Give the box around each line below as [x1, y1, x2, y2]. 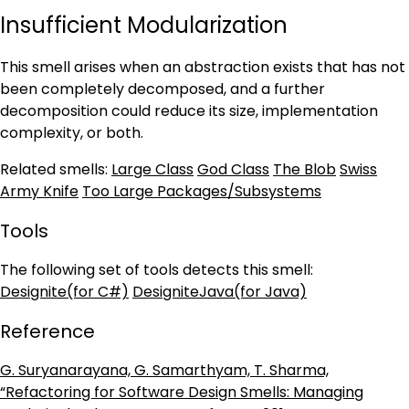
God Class [197, 159, 269, 180]
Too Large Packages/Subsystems [82, 181, 321, 202]
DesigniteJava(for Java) [132, 281, 307, 302]
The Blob [273, 159, 336, 180]
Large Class [111, 159, 194, 180]
